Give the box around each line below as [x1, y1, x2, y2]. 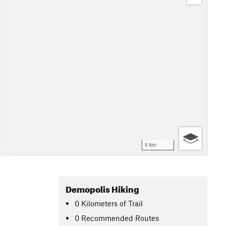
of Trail [120, 198, 143, 208]
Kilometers [81, 198, 118, 208]
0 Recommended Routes [75, 213, 159, 222]
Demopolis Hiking [66, 181, 139, 195]
